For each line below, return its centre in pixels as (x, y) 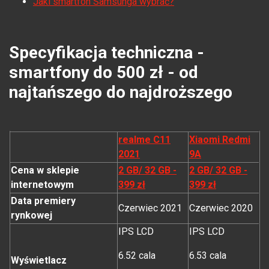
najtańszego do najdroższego (121, 92)
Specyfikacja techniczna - (107, 53)
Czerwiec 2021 (150, 208)
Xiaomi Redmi (220, 140)
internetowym (42, 185)
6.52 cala (137, 256)
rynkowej (32, 216)
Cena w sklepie (45, 171)
